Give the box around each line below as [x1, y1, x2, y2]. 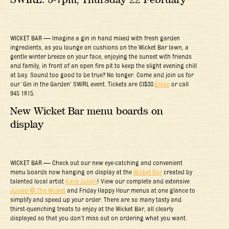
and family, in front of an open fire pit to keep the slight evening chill [10, 61, 197, 69]
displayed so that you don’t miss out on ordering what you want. [10, 214, 187, 221]
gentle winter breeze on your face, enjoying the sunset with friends [10, 52, 192, 60]
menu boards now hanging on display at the [10, 168, 133, 175]
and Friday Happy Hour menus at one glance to [65, 186, 195, 194]
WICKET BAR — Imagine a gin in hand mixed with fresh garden [10, 34, 180, 41]
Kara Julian [65, 177, 97, 185]
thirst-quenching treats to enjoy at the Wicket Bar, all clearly [10, 204, 173, 212]
